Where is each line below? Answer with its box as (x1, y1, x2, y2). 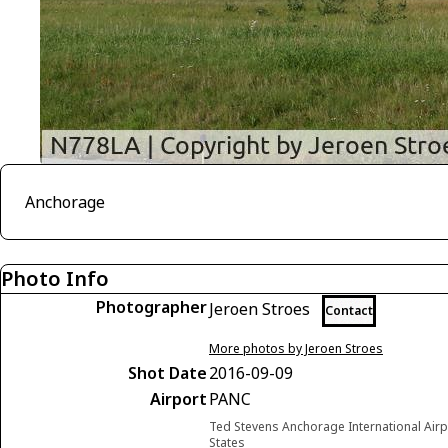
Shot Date (128, 362, 207, 384)
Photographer (96, 296, 207, 318)
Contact (325, 302, 373, 319)
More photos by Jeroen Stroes (209, 340, 383, 357)
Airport (150, 388, 207, 410)
